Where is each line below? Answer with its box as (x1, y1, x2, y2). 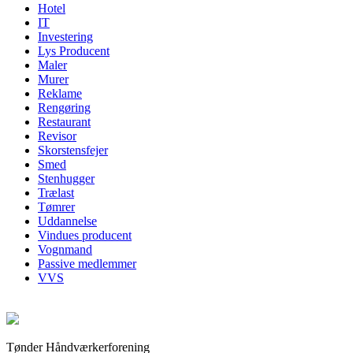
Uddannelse (38, 214, 97, 229)
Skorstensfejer (38, 143, 108, 158)
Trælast (38, 186, 74, 200)
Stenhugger (38, 172, 95, 186)
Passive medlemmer (38, 257, 136, 271)
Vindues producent (38, 229, 132, 243)
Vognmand (38, 243, 92, 257)
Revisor (38, 129, 76, 143)
